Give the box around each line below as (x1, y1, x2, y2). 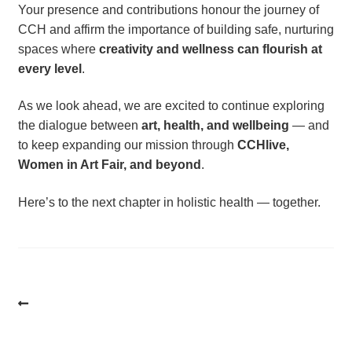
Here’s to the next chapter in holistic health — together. (17, 195, 321, 209)
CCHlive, (236, 138, 289, 152)
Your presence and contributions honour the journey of (17, 2, 319, 16)
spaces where (17, 42, 99, 56)
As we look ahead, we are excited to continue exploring (17, 99, 324, 113)
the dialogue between (17, 119, 141, 133)
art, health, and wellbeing (141, 119, 289, 133)
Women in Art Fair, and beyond (17, 158, 201, 172)
